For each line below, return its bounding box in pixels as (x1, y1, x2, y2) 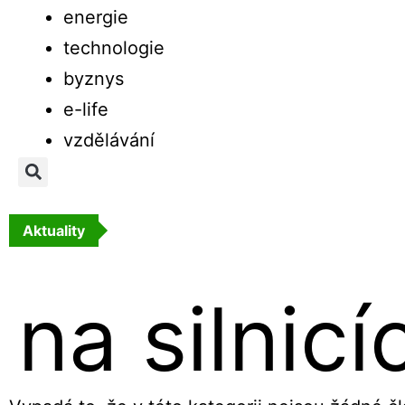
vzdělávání (63, 128, 155, 151)
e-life (63, 98, 108, 120)
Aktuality (23, 221, 85, 240)
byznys (63, 67, 124, 89)
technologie (63, 36, 165, 59)
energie (63, 5, 128, 28)
